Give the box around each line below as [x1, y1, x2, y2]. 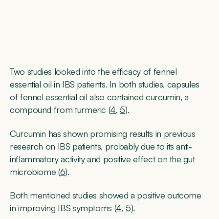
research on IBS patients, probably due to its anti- [10, 140, 192, 152]
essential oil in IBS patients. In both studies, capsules [10, 79, 199, 90]
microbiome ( [10, 166, 60, 177]
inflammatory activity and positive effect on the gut [10, 153, 195, 164]
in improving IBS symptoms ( [10, 202, 116, 213]
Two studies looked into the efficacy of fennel [10, 66, 177, 77]
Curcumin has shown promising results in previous [10, 128, 196, 139]
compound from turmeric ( [10, 104, 110, 115]
